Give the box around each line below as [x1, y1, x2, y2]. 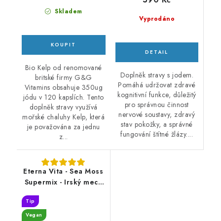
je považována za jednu [27, 122, 100, 132]
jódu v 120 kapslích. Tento [23, 92, 104, 103]
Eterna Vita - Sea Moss [23, 166, 104, 177]
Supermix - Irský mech [24, 177, 102, 187]
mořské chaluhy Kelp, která [22, 112, 105, 122]
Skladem [52, 7, 82, 16]
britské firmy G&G [35, 73, 92, 83]
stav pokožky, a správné [121, 119, 193, 130]
